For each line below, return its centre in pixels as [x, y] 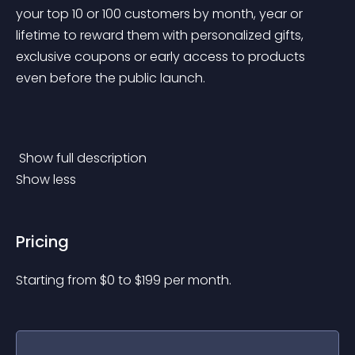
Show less [46, 179]
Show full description [84, 158]
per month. [198, 280]
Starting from [58, 280]
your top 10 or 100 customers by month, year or [161, 14]
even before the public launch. [111, 78]
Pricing [42, 242]
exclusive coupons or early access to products [162, 57]
